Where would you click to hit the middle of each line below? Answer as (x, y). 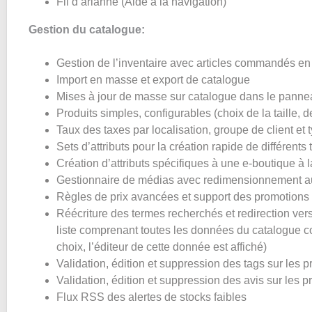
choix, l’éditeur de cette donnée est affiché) (162, 247)
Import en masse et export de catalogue (153, 80)
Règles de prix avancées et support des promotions (183, 197)
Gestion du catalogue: (87, 30)
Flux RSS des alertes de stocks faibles (151, 297)
